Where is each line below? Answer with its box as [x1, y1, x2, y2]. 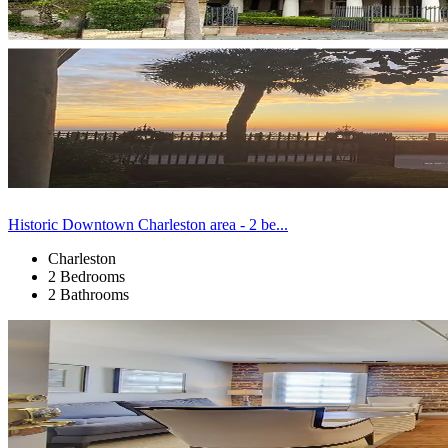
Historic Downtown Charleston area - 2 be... [8, 215, 288, 233]
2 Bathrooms [48, 285, 129, 303]
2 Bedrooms [48, 267, 125, 285]
